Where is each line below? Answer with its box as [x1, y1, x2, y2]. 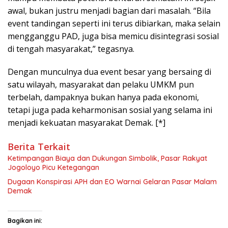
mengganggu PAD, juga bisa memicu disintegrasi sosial [8, 31, 219, 42]
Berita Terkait [8, 140, 70, 153]
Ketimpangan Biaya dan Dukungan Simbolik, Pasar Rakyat [8, 154, 207, 163]
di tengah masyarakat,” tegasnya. [8, 43, 134, 55]
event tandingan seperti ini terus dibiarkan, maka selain [8, 18, 220, 30]
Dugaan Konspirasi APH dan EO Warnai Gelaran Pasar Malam [8, 177, 217, 187]
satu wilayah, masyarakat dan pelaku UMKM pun [8, 79, 194, 91]
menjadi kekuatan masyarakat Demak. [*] [8, 117, 165, 129]
